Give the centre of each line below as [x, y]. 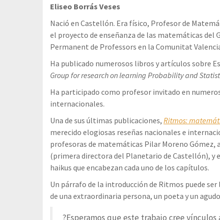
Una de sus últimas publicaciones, [107, 120]
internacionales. [77, 104]
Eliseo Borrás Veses [85, 6]
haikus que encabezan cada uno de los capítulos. [130, 167]
